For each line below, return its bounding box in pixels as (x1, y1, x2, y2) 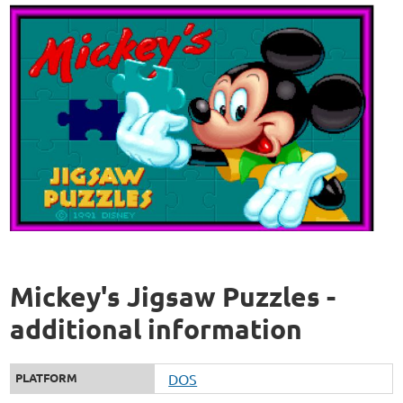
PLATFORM (15, 370, 78, 386)
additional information (10, 312, 303, 346)
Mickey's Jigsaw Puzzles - (10, 280, 336, 314)
